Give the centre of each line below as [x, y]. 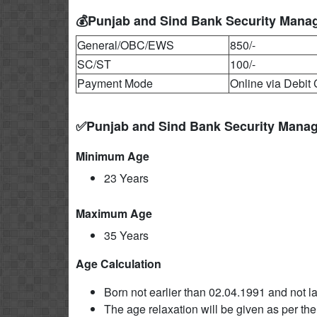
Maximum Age [114, 213]
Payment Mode [115, 83]
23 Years [126, 178]
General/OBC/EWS [126, 45]
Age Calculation [119, 264]
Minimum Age [113, 156]
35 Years [126, 235]
